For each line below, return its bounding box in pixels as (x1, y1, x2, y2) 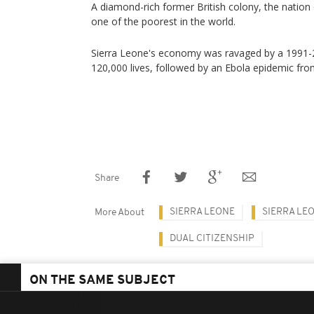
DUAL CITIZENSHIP (170, 233, 254, 244)
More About (95, 207, 144, 218)
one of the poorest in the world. (91, 15, 235, 28)
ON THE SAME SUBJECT (29, 274, 175, 287)
